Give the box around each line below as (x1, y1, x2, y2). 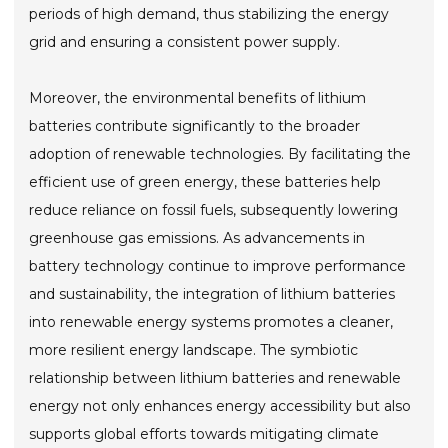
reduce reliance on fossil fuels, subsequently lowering (29, 200, 399, 219)
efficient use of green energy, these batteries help (29, 172, 382, 191)
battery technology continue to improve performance (29, 256, 407, 275)
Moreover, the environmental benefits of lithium (29, 88, 367, 107)
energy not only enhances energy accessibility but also (29, 396, 412, 415)
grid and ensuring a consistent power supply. (29, 32, 341, 51)
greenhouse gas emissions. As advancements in (29, 228, 366, 247)
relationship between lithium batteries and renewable (29, 368, 402, 387)
